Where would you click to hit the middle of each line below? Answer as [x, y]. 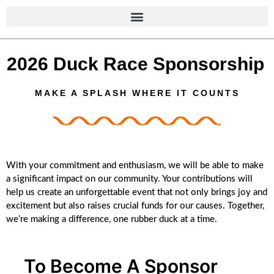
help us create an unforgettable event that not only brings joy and [137, 193]
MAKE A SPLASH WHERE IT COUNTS [137, 93]
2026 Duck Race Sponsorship [135, 64]
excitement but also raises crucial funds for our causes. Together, [135, 206]
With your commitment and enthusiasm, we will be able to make [135, 166]
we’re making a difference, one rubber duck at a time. [112, 220]
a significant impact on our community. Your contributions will [129, 179]
